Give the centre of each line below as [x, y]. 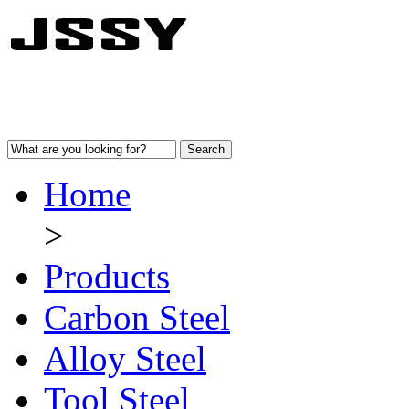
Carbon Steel [137, 317]
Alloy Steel [125, 358]
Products [107, 276]
